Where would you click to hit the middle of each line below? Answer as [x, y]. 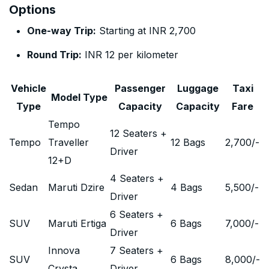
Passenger [140, 88]
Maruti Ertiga [77, 223]
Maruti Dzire [76, 187]
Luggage [198, 88]
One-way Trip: [62, 31]
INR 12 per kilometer [130, 55]
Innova [64, 250]
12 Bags [188, 142]
